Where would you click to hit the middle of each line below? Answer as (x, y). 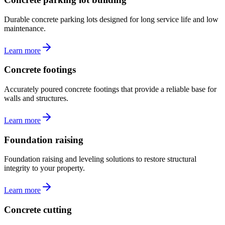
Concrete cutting (38, 210)
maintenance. (25, 28)
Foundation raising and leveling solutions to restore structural (100, 159)
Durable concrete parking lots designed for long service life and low (111, 19)
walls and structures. (36, 98)
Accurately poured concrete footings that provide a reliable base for (110, 89)
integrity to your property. (44, 168)
